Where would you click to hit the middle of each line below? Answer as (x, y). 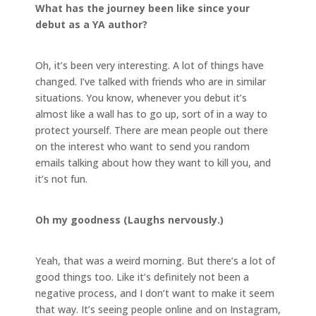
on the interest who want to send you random (142, 146)
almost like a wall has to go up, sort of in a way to (151, 114)
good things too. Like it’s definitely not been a (142, 276)
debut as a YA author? (91, 24)
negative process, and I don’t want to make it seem (155, 293)
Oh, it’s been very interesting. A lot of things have (150, 65)
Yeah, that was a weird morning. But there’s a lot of (155, 260)
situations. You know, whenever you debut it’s (141, 97)
